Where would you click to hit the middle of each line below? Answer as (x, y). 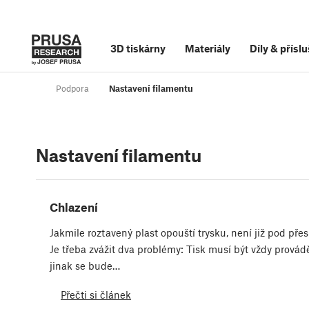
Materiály (208, 48)
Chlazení (74, 207)
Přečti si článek (96, 294)
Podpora (72, 89)
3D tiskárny (138, 48)
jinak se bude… (85, 266)
